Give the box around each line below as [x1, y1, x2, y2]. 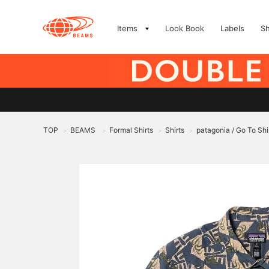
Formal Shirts [109, 125, 153, 134]
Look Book [165, 23, 204, 33]
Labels [220, 23, 244, 33]
